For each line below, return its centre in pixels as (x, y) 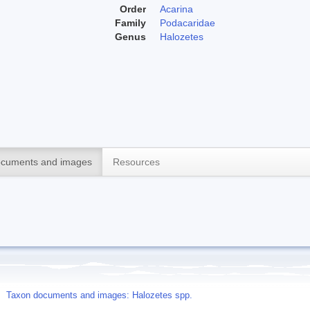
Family (130, 22)
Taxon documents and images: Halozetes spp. (99, 295)
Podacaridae (188, 22)
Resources (136, 162)
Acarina (176, 9)
